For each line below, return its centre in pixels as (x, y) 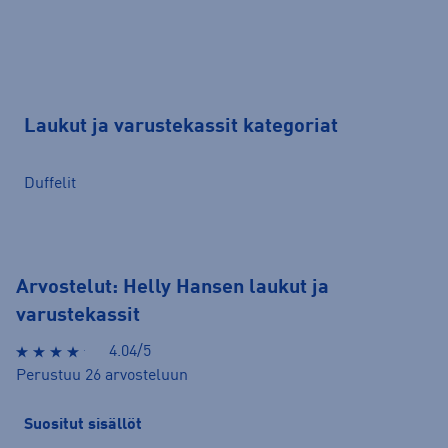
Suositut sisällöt (83, 424)
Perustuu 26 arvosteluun (102, 376)
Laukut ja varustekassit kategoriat (181, 126)
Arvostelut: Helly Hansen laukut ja (172, 288)
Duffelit (50, 184)
